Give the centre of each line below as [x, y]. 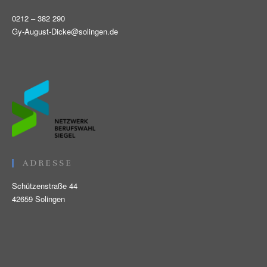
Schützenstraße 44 [45, 185]
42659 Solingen [38, 198]
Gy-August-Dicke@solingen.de [65, 31]
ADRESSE [48, 163]
